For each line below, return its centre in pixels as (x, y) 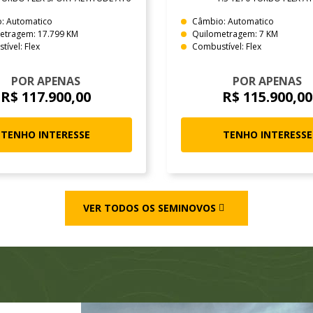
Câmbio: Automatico (233, 21)
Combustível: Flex (227, 46)
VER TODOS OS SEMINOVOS (150, 208)
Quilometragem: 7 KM (235, 34)
